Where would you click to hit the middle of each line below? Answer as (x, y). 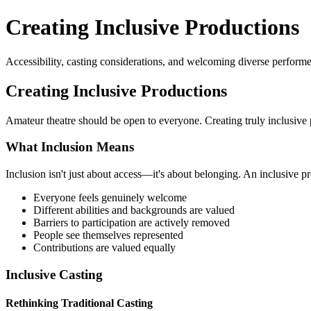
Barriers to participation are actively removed (132, 223)
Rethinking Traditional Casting (79, 303)
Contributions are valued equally (104, 248)
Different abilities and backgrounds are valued (134, 210)
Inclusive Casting (54, 274)
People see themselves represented (108, 235)
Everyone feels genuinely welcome (110, 198)
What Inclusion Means (70, 147)
